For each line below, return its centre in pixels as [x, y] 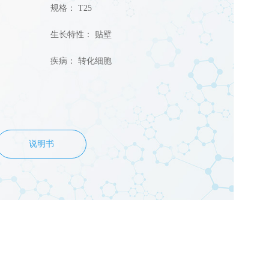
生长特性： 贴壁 [81, 35]
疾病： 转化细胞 [81, 61]
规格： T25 [71, 8]
